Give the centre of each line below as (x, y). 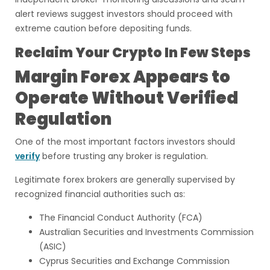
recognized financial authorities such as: (100, 194)
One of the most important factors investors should (125, 142)
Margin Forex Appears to (123, 77)
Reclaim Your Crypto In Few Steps (133, 53)
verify (27, 156)
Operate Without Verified (127, 98)
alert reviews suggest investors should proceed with (124, 14)
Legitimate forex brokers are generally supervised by (125, 180)
